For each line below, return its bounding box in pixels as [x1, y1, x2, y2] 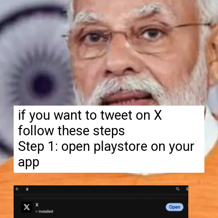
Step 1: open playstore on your [18, 139, 195, 155]
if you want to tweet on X [18, 108, 162, 124]
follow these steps [18, 123, 125, 139]
